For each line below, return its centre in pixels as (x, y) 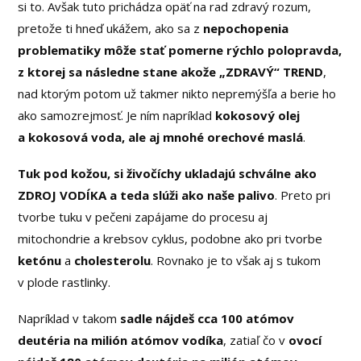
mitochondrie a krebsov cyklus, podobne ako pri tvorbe (170, 238)
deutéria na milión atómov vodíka (121, 340)
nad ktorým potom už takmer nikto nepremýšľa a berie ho (177, 93)
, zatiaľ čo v (256, 340)
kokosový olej (258, 115)
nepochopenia (246, 28)
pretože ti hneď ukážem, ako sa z (111, 28)
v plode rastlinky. (64, 282)
